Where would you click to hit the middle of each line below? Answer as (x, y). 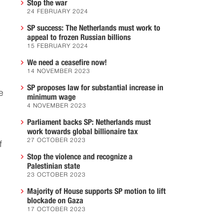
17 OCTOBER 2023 (56, 210)
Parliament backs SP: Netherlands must (89, 122)
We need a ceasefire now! (67, 63)
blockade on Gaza (55, 201)
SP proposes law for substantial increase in (95, 88)
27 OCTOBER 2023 (56, 141)
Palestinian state (54, 166)
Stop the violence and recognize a (80, 157)
